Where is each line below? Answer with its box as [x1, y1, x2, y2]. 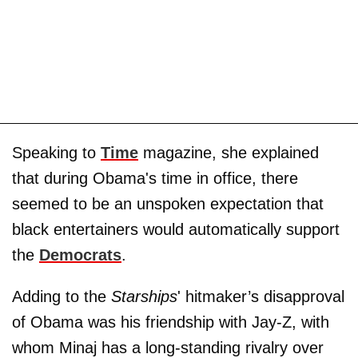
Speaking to [12, 143, 101, 161]
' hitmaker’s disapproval [177, 287, 344, 305]
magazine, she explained [138, 143, 319, 161]
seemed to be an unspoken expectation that [12, 194, 324, 213]
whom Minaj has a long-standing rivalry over [12, 338, 324, 356]
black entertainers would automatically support [12, 220, 340, 238]
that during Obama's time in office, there [12, 169, 298, 187]
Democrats [39, 245, 121, 264]
